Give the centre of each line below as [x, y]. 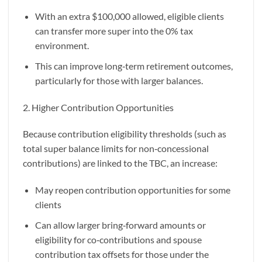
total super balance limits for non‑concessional [116, 149]
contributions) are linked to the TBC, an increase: [120, 163]
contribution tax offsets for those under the [122, 254]
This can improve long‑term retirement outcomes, [134, 65]
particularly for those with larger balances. [119, 80]
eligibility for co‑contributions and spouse [118, 239]
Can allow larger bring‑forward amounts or [120, 225]
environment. [62, 46]
